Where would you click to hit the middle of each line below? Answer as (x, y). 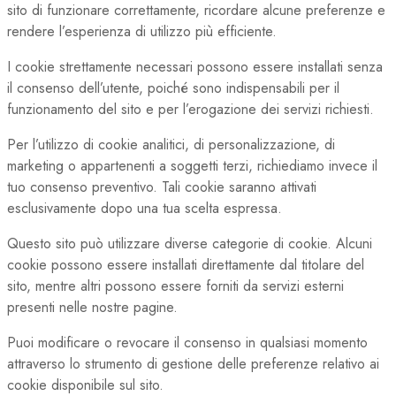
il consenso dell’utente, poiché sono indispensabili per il (173, 88)
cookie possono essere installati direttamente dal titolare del (186, 265)
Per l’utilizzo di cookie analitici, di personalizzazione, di (171, 145)
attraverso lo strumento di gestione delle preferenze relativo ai (193, 364)
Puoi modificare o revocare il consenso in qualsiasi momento (187, 343)
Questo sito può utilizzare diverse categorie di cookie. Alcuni (190, 244)
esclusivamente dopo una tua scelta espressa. (145, 209)
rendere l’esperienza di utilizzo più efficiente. (142, 32)
